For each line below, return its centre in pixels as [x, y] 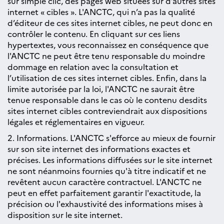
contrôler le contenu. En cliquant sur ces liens [94, 33]
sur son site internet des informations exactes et [99, 148]
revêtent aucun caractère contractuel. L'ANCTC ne [104, 181]
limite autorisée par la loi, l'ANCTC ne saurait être [101, 88]
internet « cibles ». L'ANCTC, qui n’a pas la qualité [101, 11]
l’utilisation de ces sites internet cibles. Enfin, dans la [107, 77]
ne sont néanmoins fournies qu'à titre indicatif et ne [107, 170]
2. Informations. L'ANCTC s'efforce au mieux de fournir [111, 137]
